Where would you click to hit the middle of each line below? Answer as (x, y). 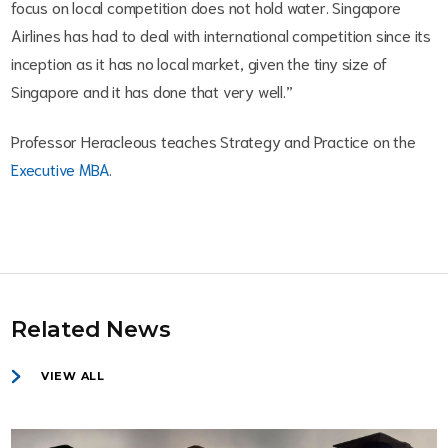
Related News (91, 328)
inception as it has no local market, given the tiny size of (199, 62)
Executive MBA (60, 168)
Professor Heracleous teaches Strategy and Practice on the (213, 140)
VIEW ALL (73, 375)
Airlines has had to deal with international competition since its (221, 34)
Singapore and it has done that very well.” (152, 90)
